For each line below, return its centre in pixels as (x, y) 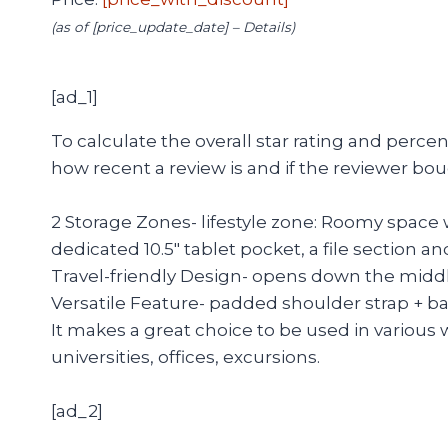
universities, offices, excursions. (185, 357)
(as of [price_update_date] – (147, 27)
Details (267, 27)
